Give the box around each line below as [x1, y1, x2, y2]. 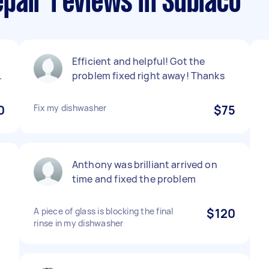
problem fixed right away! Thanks [72, 69, 225, 82]
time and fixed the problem [72, 172, 196, 186]
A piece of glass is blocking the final [34, 205, 174, 217]
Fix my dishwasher [34, 102, 107, 113]
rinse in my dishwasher [34, 217, 124, 229]
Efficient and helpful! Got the [72, 55, 205, 68]
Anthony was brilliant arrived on [72, 158, 217, 171]
